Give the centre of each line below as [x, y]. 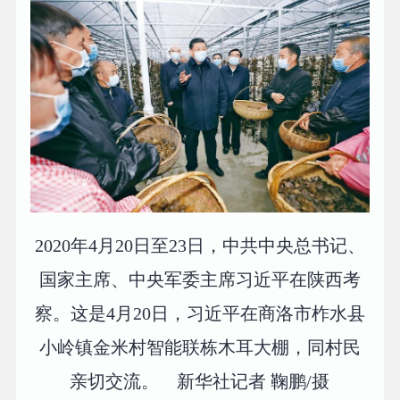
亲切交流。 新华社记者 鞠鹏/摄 [200, 381]
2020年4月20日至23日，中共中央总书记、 [200, 245]
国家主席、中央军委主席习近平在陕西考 [200, 279]
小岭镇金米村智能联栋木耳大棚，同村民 [200, 347]
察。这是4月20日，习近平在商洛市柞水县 [200, 313]
